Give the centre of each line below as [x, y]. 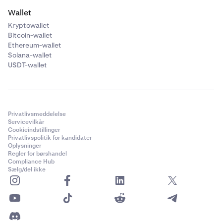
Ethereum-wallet [35, 45]
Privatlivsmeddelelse [37, 114]
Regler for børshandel [37, 154]
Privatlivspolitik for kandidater [50, 138]
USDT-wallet [28, 65]
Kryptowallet [29, 25]
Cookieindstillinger [34, 130]
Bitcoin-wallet [30, 35]
